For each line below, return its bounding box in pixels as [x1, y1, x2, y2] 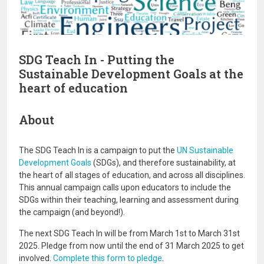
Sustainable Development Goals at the [19, 66, 243, 82]
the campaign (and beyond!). [19, 207, 125, 217]
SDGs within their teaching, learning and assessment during [19, 195, 239, 205]
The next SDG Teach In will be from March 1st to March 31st [19, 229, 240, 239]
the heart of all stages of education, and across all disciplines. [19, 170, 245, 180]
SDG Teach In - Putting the [19, 52, 174, 68]
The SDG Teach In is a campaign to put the [19, 146, 177, 156]
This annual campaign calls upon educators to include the [19, 183, 231, 193]
